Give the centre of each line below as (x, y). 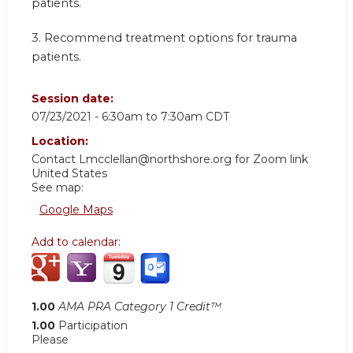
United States (69, 174)
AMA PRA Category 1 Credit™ (140, 307)
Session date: (74, 99)
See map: (58, 188)
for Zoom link (270, 160)
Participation (93, 326)
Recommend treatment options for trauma (171, 37)
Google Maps (76, 210)
